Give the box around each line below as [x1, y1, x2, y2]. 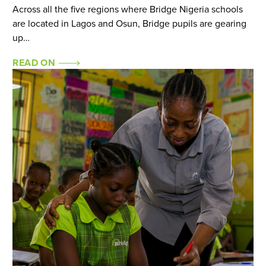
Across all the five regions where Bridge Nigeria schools [12, 4, 243, 15]
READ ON [12, 57, 58, 69]
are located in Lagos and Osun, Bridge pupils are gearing [12, 18, 247, 30]
